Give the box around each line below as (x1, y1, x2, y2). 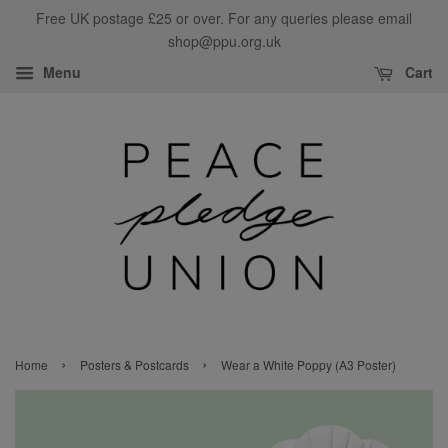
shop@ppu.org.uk (167, 31, 281, 51)
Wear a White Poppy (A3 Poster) (221, 356, 396, 374)
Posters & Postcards (80, 356, 189, 374)
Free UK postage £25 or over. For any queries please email (36, 8, 412, 28)
